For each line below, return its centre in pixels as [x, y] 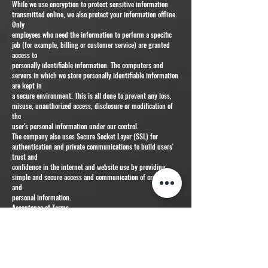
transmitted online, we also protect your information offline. [95, 14]
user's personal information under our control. [75, 126]
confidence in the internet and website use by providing [89, 166]
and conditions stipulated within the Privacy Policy [82, 237]
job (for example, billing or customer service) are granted [91, 44]
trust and [25, 156]
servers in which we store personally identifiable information [95, 75]
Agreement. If [31, 247]
